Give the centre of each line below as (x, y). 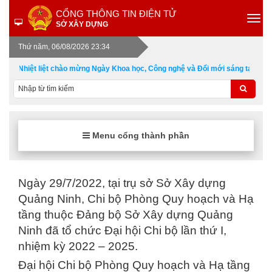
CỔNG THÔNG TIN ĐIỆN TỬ (116, 14)
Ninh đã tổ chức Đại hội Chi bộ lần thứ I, (122, 230)
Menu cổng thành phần (140, 135)
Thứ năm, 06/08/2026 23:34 (64, 47)
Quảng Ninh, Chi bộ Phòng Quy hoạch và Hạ (136, 199)
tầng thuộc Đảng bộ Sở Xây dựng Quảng (126, 215)
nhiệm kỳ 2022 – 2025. (78, 246)
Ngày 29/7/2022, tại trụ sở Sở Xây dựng (122, 183)
